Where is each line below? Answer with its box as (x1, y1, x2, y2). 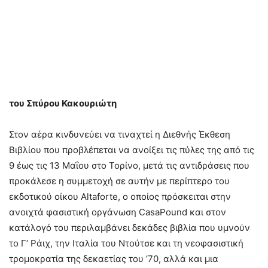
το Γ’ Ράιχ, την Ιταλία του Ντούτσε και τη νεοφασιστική (9, 237, 243, 249)
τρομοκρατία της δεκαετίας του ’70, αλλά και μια (9, 253, 218, 265)
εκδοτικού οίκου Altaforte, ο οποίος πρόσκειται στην (9, 191, 231, 203)
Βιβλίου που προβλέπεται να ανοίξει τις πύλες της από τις (9, 144, 254, 156)
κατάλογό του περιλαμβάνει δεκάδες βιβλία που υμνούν (9, 222, 250, 234)
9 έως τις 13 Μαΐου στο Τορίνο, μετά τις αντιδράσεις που (9, 160, 249, 172)
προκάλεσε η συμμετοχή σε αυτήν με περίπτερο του (9, 175, 230, 187)
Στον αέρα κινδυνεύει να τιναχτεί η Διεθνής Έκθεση (9, 129, 230, 141)
